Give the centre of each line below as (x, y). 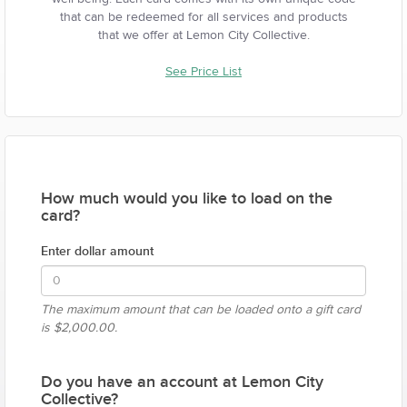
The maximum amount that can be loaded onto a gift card (201, 310)
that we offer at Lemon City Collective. (203, 35)
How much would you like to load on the (187, 199)
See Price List (203, 72)
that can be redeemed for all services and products (203, 17)
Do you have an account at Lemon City (182, 382)
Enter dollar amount (97, 251)
